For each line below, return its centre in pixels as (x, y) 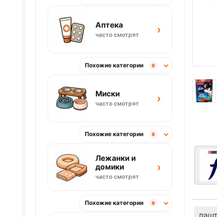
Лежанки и (115, 158)
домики (109, 167)
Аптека (109, 25)
